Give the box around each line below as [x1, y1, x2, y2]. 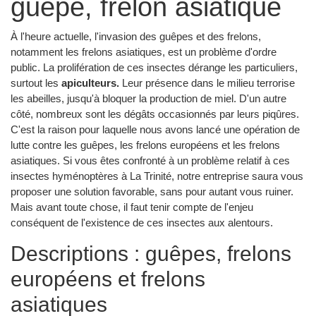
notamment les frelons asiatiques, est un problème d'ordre [11, 45, 276, 58]
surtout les [11, 76, 61, 89]
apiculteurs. [61, 76, 119, 89]
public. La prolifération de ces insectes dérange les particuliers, [11, 61, 298, 73]
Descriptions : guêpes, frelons [11, 241, 291, 265]
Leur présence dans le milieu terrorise [119, 76, 295, 89]
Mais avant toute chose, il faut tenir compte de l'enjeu [11, 200, 253, 213]
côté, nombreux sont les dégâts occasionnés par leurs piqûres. [11, 107, 299, 120]
